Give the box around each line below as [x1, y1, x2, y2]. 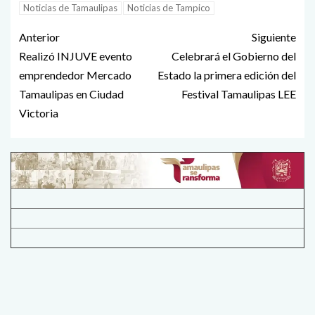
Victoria [19, 105, 58, 120]
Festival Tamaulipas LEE [181, 86, 296, 101]
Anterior [19, 30, 60, 44]
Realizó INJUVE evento [19, 49, 132, 63]
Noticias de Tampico [127, 1, 210, 13]
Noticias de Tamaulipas [23, 1, 117, 13]
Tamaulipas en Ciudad [19, 86, 124, 101]
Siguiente [252, 30, 296, 44]
